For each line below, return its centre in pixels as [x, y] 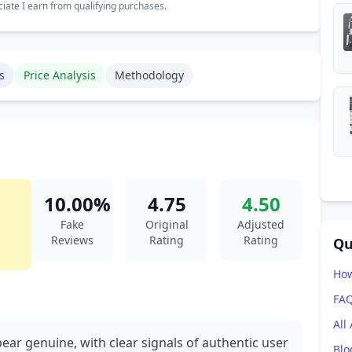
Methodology [149, 75]
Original [167, 224]
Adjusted [261, 224]
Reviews [72, 240]
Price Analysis [60, 75]
